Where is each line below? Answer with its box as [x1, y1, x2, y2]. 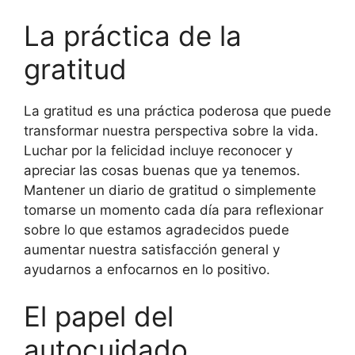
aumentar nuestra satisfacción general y [24, 241, 280, 258]
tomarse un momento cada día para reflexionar [24, 201, 323, 218]
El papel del [24, 300, 174, 333]
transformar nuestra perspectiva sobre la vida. [24, 122, 319, 139]
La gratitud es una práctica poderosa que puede [24, 102, 331, 119]
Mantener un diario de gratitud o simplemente [24, 181, 316, 198]
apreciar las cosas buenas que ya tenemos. [24, 162, 300, 178]
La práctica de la [24, 18, 242, 52]
